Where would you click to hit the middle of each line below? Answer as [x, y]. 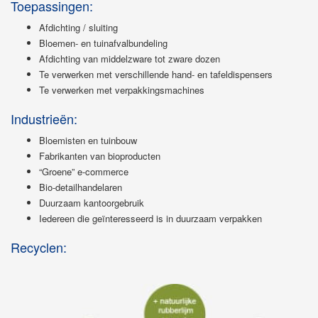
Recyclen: [39, 247]
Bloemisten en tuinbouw [88, 140]
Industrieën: [44, 118]
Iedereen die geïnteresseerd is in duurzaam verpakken [150, 218]
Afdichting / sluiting [78, 27]
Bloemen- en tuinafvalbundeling [103, 43]
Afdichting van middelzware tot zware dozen [130, 58]
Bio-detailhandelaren [81, 187]
